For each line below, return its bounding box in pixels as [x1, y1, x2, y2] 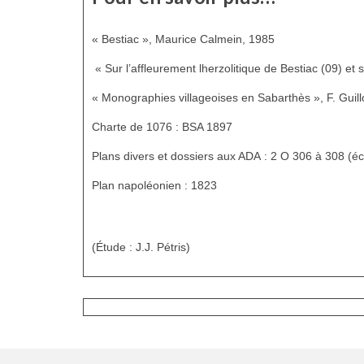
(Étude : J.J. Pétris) [92, 240, 190, 253]
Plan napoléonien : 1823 [92, 178, 217, 192]
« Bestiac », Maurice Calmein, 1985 [92, 32, 275, 45]
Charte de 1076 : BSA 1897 [92, 119, 232, 133]
